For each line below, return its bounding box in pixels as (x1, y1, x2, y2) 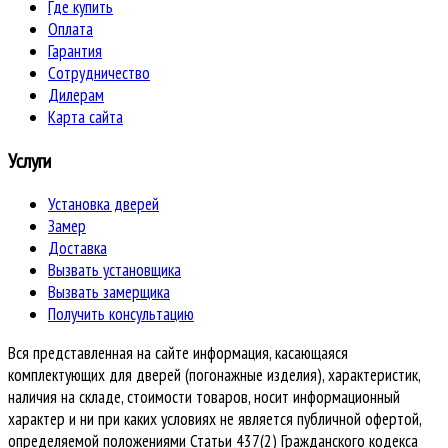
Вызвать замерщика (48, 280, 170, 303)
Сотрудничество (48, 61, 150, 84)
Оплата (48, 17, 93, 40)
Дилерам (48, 83, 104, 106)
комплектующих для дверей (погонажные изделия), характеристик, (8, 363, 420, 386)
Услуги (8, 147, 51, 173)
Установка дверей (48, 192, 159, 215)
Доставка (48, 236, 107, 259)
